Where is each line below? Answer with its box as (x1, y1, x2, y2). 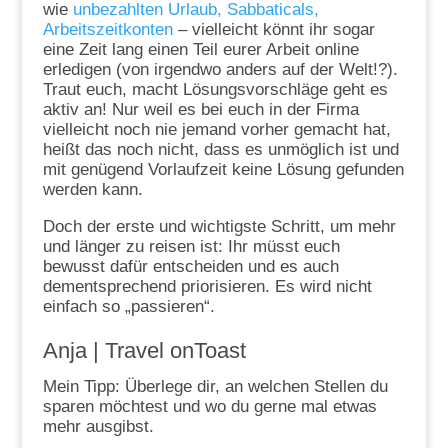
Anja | (42, 337, 105, 363)
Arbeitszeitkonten (42, 19, 173, 39)
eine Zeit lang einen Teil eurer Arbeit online (42, 39, 359, 59)
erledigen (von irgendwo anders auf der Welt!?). (42, 59, 398, 79)
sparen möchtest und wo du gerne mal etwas (42, 396, 377, 416)
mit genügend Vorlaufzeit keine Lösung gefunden (42, 159, 404, 179)
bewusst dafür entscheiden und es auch (42, 256, 339, 276)
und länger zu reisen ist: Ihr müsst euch (42, 236, 340, 256)
